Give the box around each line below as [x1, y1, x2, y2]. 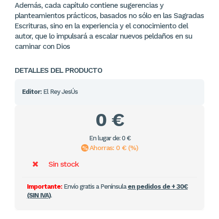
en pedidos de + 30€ [128, 183, 188, 190]
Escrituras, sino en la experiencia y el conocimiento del [15, 22, 188, 30]
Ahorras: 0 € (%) [89, 144, 138, 152]
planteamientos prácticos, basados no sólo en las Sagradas [15, 11, 204, 20]
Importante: [27, 183, 62, 190]
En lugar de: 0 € [88, 134, 131, 142]
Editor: [22, 88, 42, 95]
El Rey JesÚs [42, 88, 78, 95]
